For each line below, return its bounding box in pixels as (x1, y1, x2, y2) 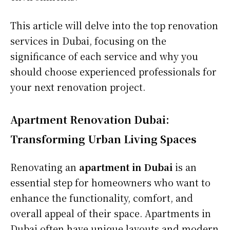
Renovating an (10, 160, 79, 174)
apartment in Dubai (79, 160, 172, 174)
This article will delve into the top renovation (10, 18, 218, 32)
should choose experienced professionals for (10, 64, 217, 78)
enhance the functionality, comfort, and (10, 190, 193, 204)
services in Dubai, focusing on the (10, 33, 166, 47)
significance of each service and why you (10, 49, 198, 63)
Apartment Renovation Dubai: (10, 111, 169, 127)
